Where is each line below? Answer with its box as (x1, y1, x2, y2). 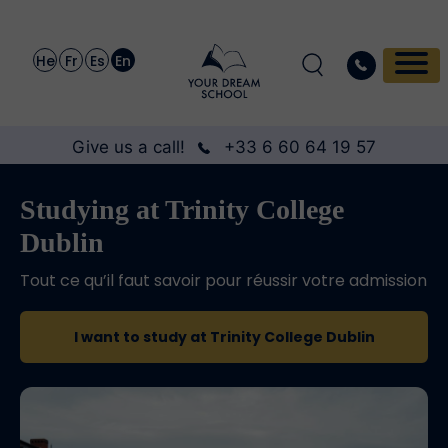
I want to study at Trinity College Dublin (73, 327, 375, 348)
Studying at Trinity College (20, 194, 344, 225)
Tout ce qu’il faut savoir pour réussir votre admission (20, 269, 427, 292)
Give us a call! (72, 137, 185, 157)
